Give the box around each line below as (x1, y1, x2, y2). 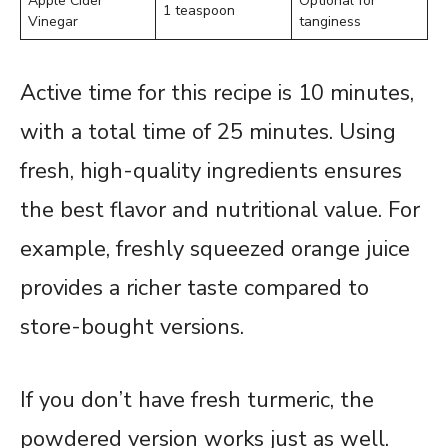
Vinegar (28, 11, 78, 31)
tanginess (299, 11, 361, 31)
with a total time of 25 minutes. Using (20, 116, 396, 147)
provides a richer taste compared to (20, 272, 369, 303)
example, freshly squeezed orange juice (20, 233, 410, 264)
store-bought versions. (20, 311, 244, 342)
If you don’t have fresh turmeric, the (20, 384, 374, 415)
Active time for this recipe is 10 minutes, (20, 77, 414, 108)
